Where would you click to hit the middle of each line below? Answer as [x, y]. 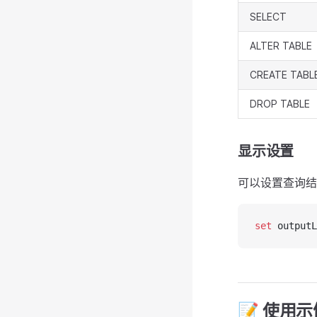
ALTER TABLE [281, 46]
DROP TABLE [280, 104]
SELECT [268, 17]
